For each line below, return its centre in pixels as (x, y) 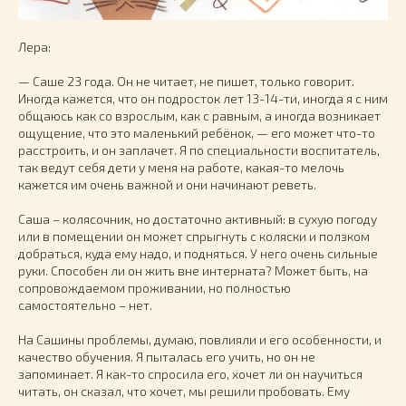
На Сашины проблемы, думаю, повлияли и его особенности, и (200, 339)
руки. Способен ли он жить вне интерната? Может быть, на (193, 270)
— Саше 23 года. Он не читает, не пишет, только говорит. (186, 81)
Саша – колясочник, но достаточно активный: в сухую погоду (198, 218)
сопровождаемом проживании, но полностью (155, 287)
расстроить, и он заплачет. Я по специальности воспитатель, (199, 150)
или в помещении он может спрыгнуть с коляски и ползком (194, 236)
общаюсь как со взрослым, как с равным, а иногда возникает (199, 115)
